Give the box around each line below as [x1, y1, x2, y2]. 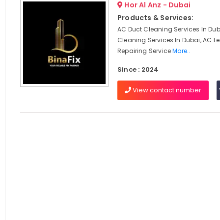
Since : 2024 [117, 65, 159, 74]
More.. [172, 47, 191, 55]
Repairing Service [117, 47, 173, 55]
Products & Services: [117, 13, 194, 23]
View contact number [131, 85, 201, 95]
